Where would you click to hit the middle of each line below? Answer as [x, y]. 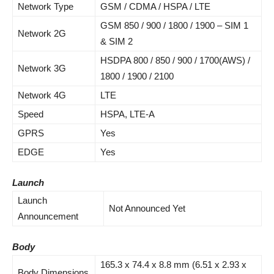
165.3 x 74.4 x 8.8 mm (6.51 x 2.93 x [173, 265]
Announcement [48, 216]
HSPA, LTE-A [128, 114]
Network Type [46, 6]
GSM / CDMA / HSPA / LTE [155, 6]
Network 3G [42, 68]
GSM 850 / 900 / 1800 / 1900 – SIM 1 [174, 25]
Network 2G [42, 33]
